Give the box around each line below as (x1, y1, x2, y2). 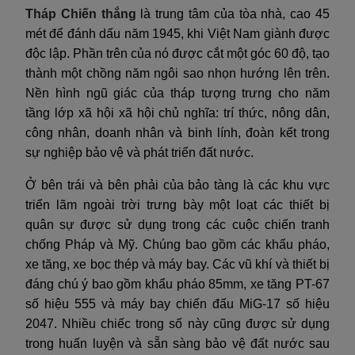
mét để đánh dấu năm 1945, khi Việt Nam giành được (25, 26, 330, 40)
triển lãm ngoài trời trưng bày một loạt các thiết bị (25, 197, 330, 212)
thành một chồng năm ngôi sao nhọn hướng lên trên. (25, 66, 330, 80)
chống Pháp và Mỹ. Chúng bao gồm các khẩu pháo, (25, 237, 330, 251)
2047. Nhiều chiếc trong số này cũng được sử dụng (25, 316, 330, 330)
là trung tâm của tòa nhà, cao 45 (136, 6, 330, 21)
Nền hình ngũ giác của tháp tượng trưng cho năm (25, 86, 330, 100)
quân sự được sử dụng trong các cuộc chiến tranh (25, 217, 330, 231)
